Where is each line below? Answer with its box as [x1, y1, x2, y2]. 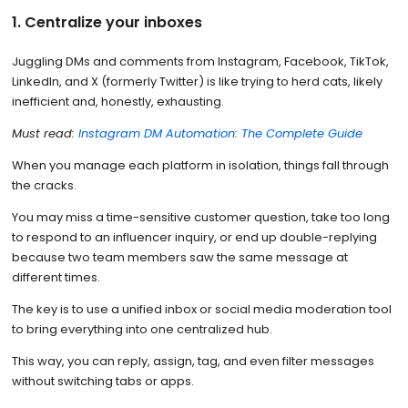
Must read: [11, 125, 78, 143]
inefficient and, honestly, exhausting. [11, 93, 224, 111]
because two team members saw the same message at [11, 249, 348, 267]
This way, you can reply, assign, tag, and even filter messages [11, 352, 374, 370]
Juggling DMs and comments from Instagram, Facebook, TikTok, [11, 53, 389, 71]
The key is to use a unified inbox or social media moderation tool [11, 300, 392, 318]
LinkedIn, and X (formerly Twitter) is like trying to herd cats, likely [11, 73, 382, 91]
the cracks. [11, 177, 79, 195]
